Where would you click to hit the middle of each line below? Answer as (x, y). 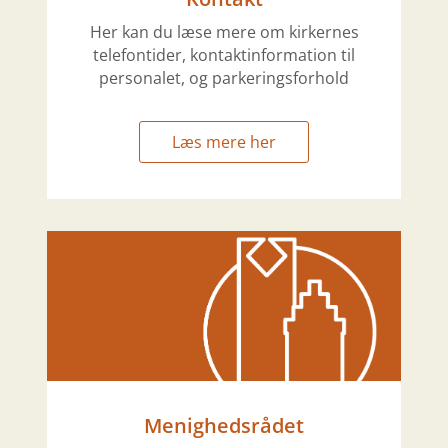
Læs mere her (224, 142)
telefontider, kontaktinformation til (224, 55)
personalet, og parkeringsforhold (224, 78)
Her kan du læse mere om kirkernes (224, 32)
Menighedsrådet (224, 426)
